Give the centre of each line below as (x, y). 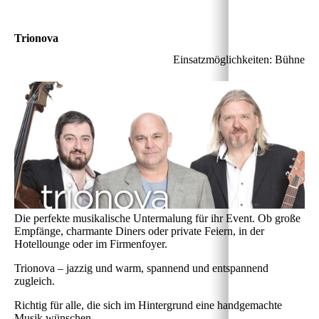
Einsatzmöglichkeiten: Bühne (239, 59)
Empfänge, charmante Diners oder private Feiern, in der (139, 231)
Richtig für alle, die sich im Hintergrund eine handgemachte (148, 305)
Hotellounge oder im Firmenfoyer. (91, 244)
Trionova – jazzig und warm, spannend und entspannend (141, 268)
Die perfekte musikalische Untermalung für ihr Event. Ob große (157, 218)
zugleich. (35, 281)
